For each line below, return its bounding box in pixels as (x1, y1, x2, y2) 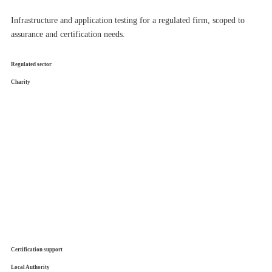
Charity (11, 79, 30, 86)
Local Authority (11, 264, 50, 271)
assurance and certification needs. (11, 30, 125, 39)
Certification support (11, 246, 63, 253)
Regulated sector (11, 61, 52, 68)
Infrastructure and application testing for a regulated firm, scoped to (11, 16, 245, 25)
